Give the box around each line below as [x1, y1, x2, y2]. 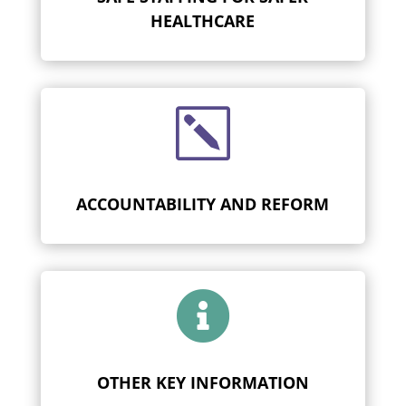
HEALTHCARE [150, 9, 256, 32]
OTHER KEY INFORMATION [96, 371, 309, 393]
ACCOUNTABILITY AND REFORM [76, 192, 330, 215]
